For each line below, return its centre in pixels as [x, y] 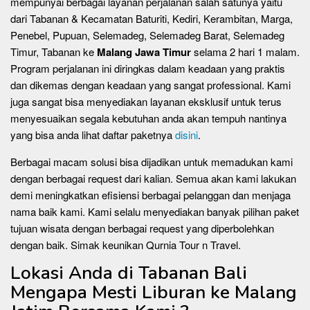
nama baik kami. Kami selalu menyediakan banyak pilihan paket [155, 211]
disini [186, 135]
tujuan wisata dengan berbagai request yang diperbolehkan [142, 228]
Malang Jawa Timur [144, 52]
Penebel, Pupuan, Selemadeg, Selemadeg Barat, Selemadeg [147, 35]
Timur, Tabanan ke [54, 52]
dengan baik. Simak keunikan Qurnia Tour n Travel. [126, 245]
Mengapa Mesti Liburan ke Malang [154, 292]
